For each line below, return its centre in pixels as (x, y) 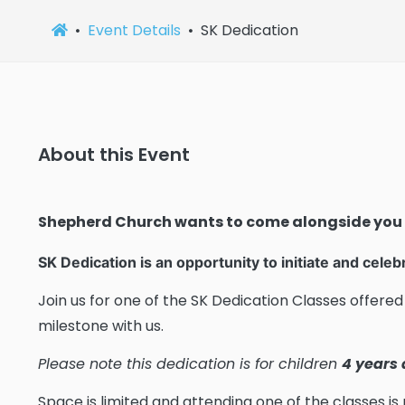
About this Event (114, 155)
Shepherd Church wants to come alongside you (220, 222)
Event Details (134, 30)
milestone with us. (101, 326)
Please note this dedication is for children (190, 364)
